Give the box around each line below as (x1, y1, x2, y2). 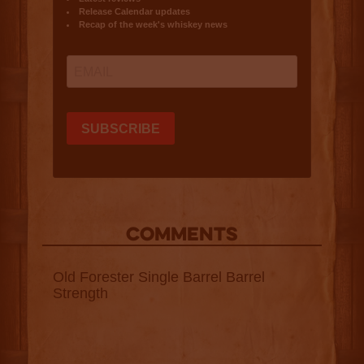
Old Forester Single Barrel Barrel (52, 269, 265, 286)
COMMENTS (125, 226, 238, 247)
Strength (52, 285, 108, 302)
